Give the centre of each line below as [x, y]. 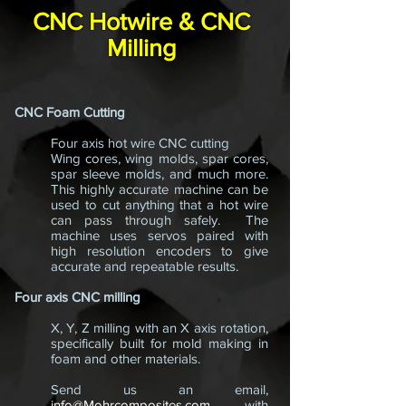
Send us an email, [159, 389]
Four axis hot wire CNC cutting [140, 143]
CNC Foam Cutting [70, 112]
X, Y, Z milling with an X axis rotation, [159, 328]
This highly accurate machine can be [159, 189]
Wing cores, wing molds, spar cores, [159, 158]
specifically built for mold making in [159, 343]
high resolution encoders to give [159, 251]
